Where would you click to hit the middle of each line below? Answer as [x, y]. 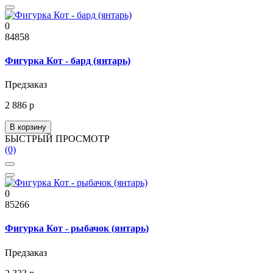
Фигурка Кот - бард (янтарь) [68, 60]
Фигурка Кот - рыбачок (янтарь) [77, 229]
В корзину [28, 127]
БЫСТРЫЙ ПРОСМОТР [57, 139]
